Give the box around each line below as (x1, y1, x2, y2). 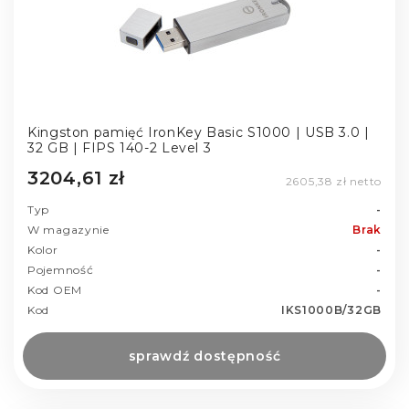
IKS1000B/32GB (280, 303, 382, 318)
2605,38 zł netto (285, 174, 382, 189)
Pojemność (27, 263, 94, 278)
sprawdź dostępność (128, 348, 281, 365)
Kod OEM (27, 283, 82, 298)
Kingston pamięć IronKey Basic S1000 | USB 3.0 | (27, 123, 370, 141)
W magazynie (27, 223, 110, 237)
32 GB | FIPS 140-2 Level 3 (27, 139, 212, 156)
